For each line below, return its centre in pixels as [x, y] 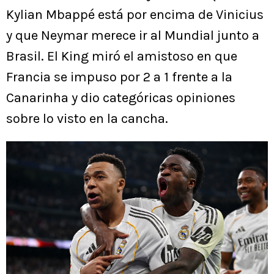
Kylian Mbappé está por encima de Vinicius [135, 15]
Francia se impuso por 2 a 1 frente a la [119, 77]
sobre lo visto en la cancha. [87, 119]
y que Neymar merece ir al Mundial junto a [133, 36]
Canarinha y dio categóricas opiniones [121, 98]
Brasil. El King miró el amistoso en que [122, 57]
